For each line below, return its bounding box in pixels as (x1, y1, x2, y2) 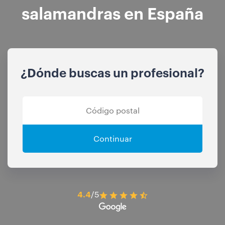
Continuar (93, 133, 132, 144)
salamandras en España (22, 2, 203, 24)
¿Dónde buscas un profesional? (21, 64, 204, 81)
